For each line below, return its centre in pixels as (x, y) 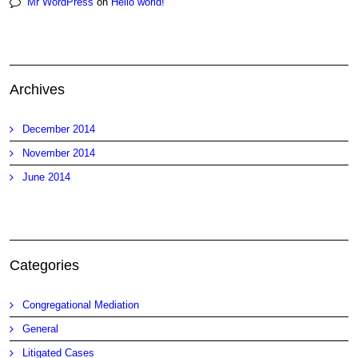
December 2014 (59, 129)
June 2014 (47, 177)
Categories (45, 265)
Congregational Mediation (81, 304)
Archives (38, 89)
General (41, 328)
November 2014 (59, 153)
